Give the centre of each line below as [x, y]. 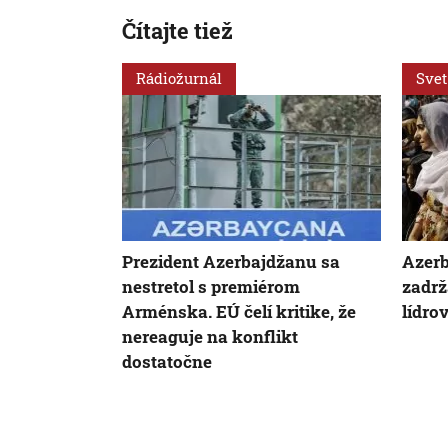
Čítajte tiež [177, 31]
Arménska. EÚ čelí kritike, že [239, 311]
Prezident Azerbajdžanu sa [231, 261]
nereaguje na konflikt [210, 336]
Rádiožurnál [179, 78]
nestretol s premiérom [211, 286]
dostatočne [167, 361]
